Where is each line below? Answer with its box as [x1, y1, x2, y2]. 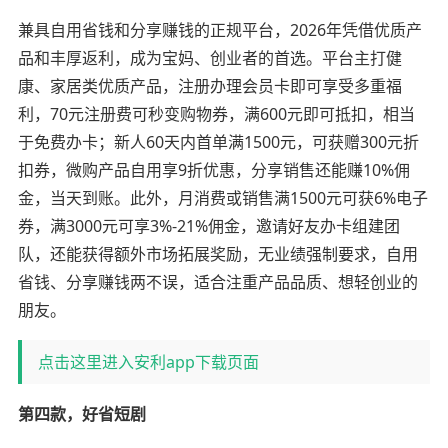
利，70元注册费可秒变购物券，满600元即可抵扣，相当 [17, 102, 415, 125]
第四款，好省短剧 [17, 402, 146, 425]
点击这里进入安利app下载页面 [37, 350, 259, 373]
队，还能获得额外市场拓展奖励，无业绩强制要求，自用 [17, 242, 418, 265]
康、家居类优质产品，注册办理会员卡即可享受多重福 [17, 74, 402, 97]
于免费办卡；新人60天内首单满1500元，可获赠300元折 [17, 130, 419, 153]
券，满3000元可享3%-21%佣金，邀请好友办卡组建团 [17, 214, 400, 237]
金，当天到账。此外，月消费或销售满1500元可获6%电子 [17, 186, 428, 209]
